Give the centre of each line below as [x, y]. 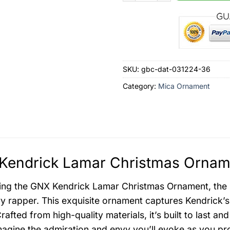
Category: [140, 86]
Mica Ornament [184, 86]
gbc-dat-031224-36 [176, 69]
